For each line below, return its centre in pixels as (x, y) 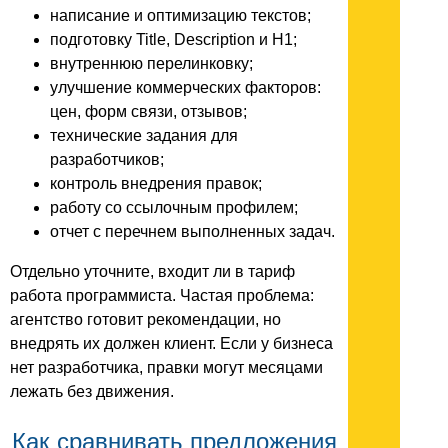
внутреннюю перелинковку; (151, 63)
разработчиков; (107, 159)
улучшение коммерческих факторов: (185, 87)
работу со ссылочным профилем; (174, 207)
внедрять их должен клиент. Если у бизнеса (171, 343)
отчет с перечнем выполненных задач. (192, 231)
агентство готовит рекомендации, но (145, 319)
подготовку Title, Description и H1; (173, 39)
